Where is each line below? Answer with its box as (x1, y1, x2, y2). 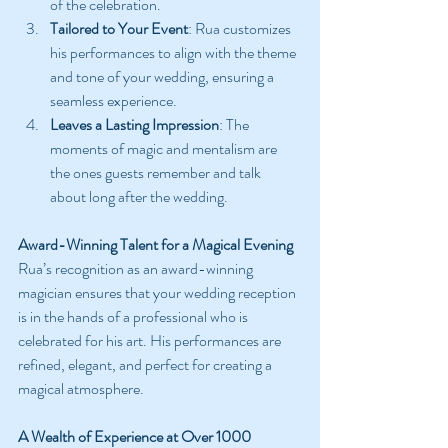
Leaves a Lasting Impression (50, 113, 219, 137)
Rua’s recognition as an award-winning (18, 257, 256, 281)
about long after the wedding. (50, 185, 228, 209)
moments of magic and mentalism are (50, 137, 280, 161)
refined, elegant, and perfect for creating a (18, 353, 275, 377)
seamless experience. (50, 89, 177, 113)
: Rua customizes (188, 17, 294, 41)
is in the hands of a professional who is (18, 305, 251, 329)
